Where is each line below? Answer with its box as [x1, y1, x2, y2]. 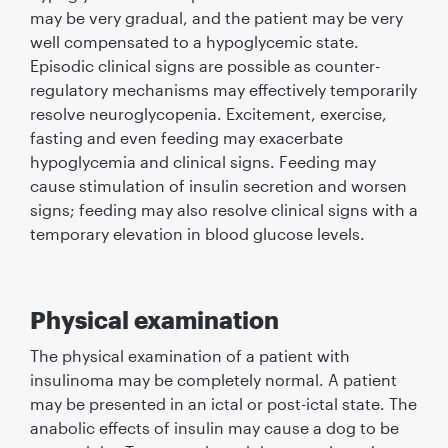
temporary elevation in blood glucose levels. [29, 223, 365, 243]
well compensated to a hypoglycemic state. [29, 31, 359, 51]
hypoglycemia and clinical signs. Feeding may [29, 151, 376, 171]
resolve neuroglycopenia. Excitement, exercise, [29, 103, 387, 123]
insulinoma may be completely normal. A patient [29, 369, 397, 389]
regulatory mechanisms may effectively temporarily [29, 79, 417, 99]
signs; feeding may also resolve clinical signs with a [29, 199, 418, 219]
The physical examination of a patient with [29, 345, 350, 365]
